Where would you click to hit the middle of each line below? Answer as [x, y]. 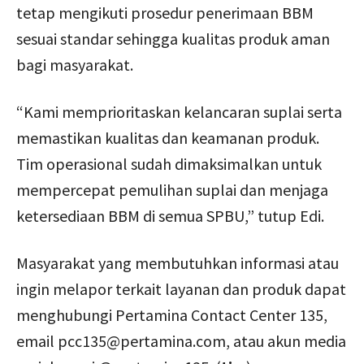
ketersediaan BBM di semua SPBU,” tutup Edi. [170, 215]
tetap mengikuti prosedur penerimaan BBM [165, 12]
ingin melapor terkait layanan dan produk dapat [181, 288]
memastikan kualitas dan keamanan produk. [168, 137]
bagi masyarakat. [75, 64]
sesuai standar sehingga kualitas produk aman [173, 38]
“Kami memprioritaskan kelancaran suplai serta [179, 111]
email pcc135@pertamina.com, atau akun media [181, 340]
